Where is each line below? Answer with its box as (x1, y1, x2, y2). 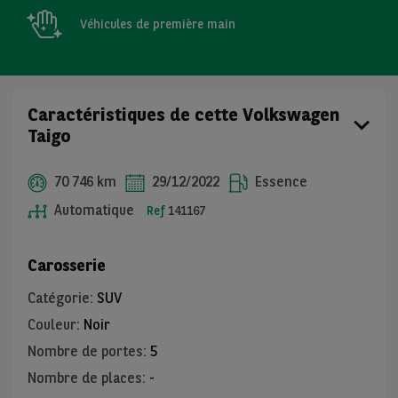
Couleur (28, 316, 76, 333)
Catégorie (28, 290, 90, 306)
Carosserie (28, 256, 106, 275)
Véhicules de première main (80, 16, 235, 31)
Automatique (51, 202, 134, 219)
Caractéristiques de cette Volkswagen (28, 104, 339, 125)
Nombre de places (28, 370, 142, 386)
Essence (251, 173, 307, 190)
